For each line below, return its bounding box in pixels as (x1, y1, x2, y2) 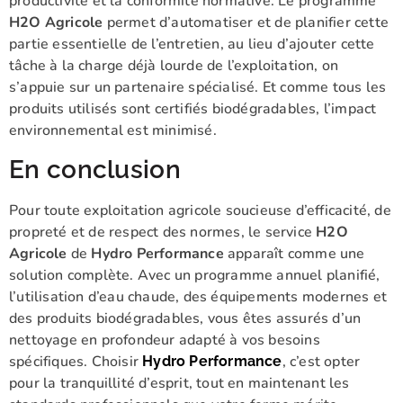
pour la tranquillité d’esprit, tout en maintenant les (9, 372, 350, 393)
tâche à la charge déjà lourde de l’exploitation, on (9, 56, 339, 76)
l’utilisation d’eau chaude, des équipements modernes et (9, 286, 388, 307)
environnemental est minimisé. (9, 121, 217, 141)
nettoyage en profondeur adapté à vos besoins (9, 329, 320, 350)
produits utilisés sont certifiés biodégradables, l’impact (9, 99, 377, 120)
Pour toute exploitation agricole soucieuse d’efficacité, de (9, 200, 391, 220)
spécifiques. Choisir (9, 351, 143, 372)
